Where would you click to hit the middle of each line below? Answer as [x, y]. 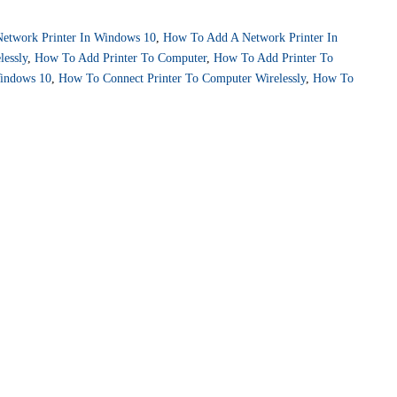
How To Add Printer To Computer [121, 57]
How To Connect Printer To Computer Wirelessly [182, 78]
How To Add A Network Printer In [250, 37]
